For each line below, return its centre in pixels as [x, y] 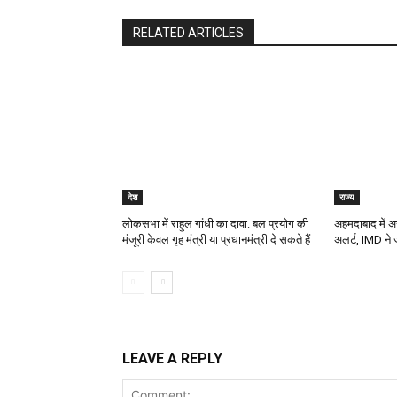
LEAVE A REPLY [172, 359]
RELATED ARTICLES [188, 33]
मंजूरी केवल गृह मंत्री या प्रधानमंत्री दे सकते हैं [216, 240]
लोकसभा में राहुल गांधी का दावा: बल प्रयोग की [215, 224]
